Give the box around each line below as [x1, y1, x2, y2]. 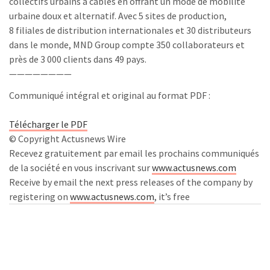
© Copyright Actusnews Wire [9, 133, 126, 145]
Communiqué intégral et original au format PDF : [9, 89, 210, 101]
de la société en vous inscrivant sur [9, 162, 152, 174]
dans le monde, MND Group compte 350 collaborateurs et [9, 39, 245, 51]
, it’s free [154, 190, 190, 202]
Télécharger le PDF [9, 118, 87, 130]
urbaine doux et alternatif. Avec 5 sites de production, [9, 10, 227, 22]
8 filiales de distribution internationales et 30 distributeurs [9, 24, 251, 36]
